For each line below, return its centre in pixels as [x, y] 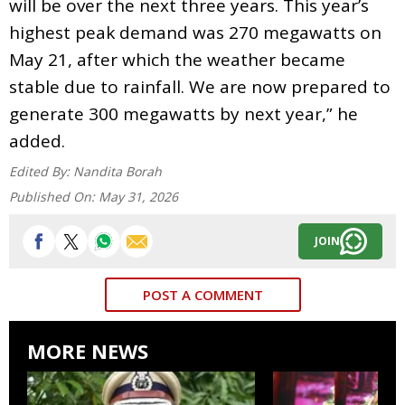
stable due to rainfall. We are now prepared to [200, 86]
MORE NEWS [88, 350]
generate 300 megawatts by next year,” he [184, 113]
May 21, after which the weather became [177, 59]
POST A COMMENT [202, 294]
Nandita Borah [118, 171]
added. [37, 141]
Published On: [54, 196]
